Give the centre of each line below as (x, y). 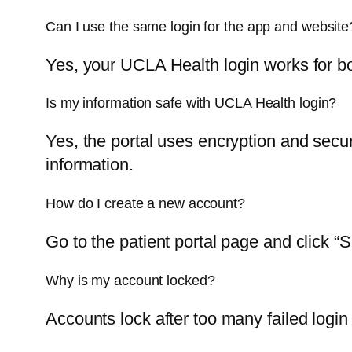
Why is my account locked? (130, 281)
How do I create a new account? (145, 204)
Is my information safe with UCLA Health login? (191, 103)
